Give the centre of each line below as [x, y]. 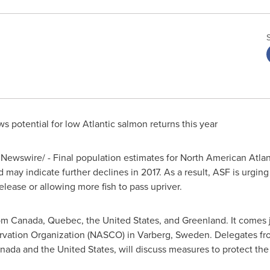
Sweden [192, 235]
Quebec [64, 220]
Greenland [204, 220]
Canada [27, 220]
